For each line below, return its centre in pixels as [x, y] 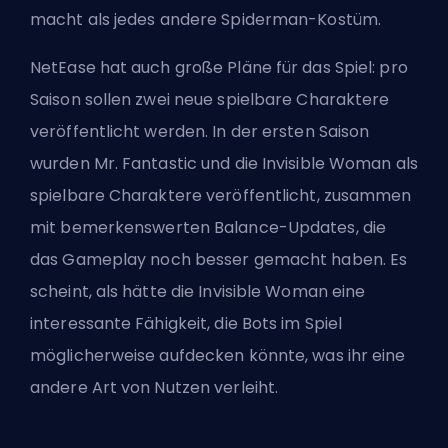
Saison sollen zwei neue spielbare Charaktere [210, 100]
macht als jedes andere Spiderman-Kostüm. [206, 20]
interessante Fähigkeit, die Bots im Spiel [186, 324]
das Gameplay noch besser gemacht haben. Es [219, 260]
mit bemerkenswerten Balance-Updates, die [208, 228]
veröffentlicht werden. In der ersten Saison [200, 132]
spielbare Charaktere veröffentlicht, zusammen [221, 196]
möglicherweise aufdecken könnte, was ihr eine [218, 356]
